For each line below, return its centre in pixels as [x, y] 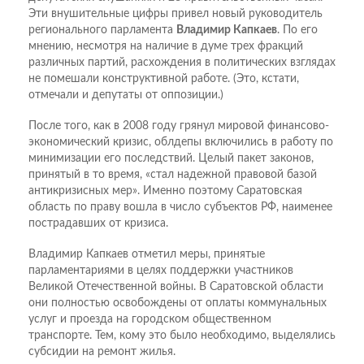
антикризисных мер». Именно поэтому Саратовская [165, 191]
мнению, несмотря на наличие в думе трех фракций [166, 47]
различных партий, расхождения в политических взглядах [182, 63]
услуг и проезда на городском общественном [150, 320]
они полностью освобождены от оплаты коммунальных [178, 303]
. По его [297, 30]
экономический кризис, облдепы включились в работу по [181, 143]
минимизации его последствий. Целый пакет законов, [171, 159]
